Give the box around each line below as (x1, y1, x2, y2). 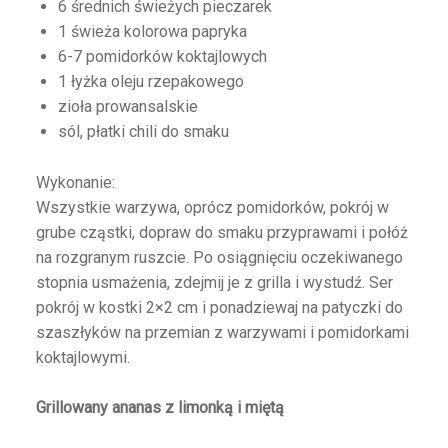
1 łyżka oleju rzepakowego (57, 71, 244, 91)
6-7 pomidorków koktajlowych (57, 46, 267, 66)
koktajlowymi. (35, 347, 130, 367)
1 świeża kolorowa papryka (57, 21, 247, 41)
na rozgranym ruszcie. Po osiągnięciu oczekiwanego (35, 247, 403, 267)
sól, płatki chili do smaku (57, 121, 229, 141)
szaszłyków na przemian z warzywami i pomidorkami (35, 322, 409, 342)
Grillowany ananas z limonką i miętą (35, 398, 284, 418)
